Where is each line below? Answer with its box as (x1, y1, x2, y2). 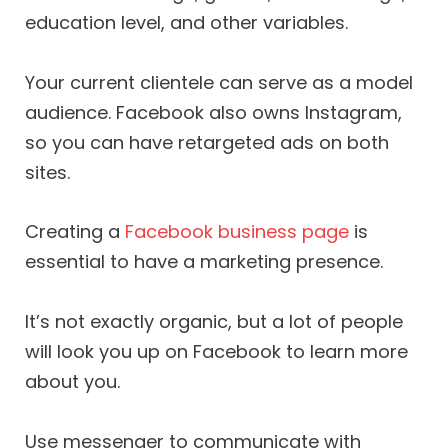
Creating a (25, 219, 125, 245)
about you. (25, 368, 120, 394)
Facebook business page (125, 219, 349, 245)
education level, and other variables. (25, 9, 348, 35)
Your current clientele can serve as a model (25, 69, 413, 95)
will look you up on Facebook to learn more (25, 338, 408, 364)
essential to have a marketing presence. (25, 249, 383, 275)
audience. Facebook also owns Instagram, (25, 99, 402, 125)
